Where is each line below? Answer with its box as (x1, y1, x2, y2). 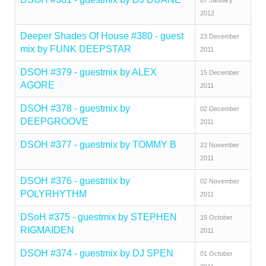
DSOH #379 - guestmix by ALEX (20, 67, 157, 77)
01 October (200, 250, 233, 257)
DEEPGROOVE (20, 116, 88, 126)
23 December (200, 33, 239, 40)
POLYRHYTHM (20, 189, 87, 199)
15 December (200, 69, 239, 76)
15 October (200, 214, 233, 221)
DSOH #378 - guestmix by (20, 103, 130, 113)
